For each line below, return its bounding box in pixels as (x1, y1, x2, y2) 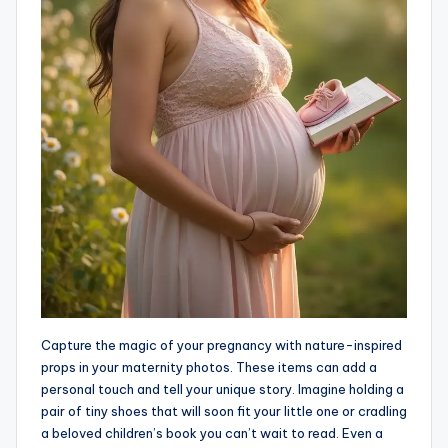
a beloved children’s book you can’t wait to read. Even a (41, 424, 383, 441)
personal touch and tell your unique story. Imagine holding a (41, 380, 404, 397)
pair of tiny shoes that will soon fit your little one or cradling (41, 402, 407, 419)
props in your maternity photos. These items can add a (41, 358, 377, 375)
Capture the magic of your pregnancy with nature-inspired (41, 336, 402, 353)
